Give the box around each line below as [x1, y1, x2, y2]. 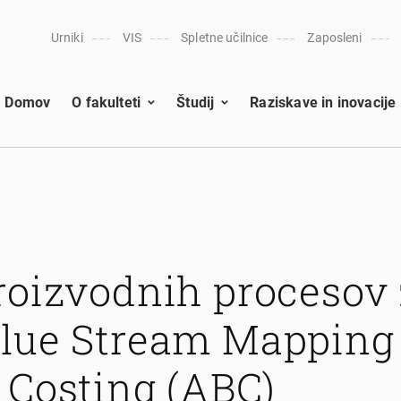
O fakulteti [72, 93, 141, 111]
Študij [176, 93, 215, 111]
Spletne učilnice [181, 30, 269, 45]
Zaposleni [307, 30, 363, 45]
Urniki [50, 30, 83, 45]
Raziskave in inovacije [250, 93, 397, 111]
